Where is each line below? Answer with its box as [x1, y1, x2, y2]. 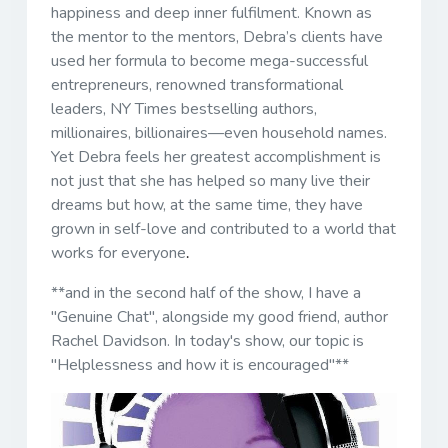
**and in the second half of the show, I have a [51, 282, 361, 305]
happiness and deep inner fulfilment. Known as [51, 2, 372, 25]
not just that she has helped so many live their [51, 170, 370, 193]
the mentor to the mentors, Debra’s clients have [51, 26, 383, 49]
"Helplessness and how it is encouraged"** [51, 354, 349, 377]
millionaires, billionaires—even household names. [51, 122, 391, 145]
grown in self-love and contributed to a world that [51, 218, 396, 241]
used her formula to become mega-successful [51, 50, 368, 73]
